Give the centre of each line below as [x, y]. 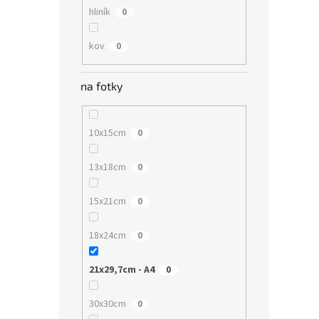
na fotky [101, 86]
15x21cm [107, 202]
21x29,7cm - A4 [121, 270]
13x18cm [107, 168]
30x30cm [107, 304]
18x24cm [107, 236]
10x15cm [107, 134]
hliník [99, 12]
